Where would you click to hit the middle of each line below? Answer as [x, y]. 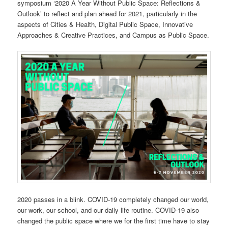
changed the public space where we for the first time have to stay [114, 220]
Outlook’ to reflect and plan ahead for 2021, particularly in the [107, 14]
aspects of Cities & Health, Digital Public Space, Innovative [105, 24]
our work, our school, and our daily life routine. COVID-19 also [108, 210]
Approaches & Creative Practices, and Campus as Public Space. [113, 35]
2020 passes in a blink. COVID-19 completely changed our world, [113, 199]
